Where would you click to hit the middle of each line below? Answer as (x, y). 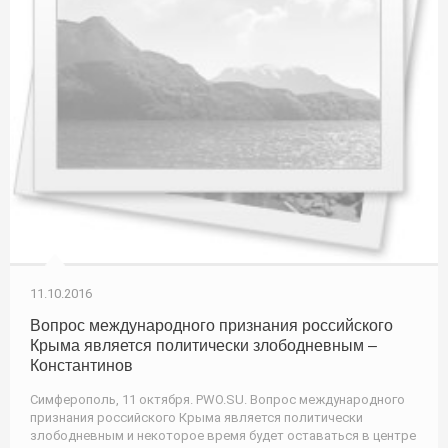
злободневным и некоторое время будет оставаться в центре (223, 435)
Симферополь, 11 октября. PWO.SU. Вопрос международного (217, 399)
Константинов (81, 365)
